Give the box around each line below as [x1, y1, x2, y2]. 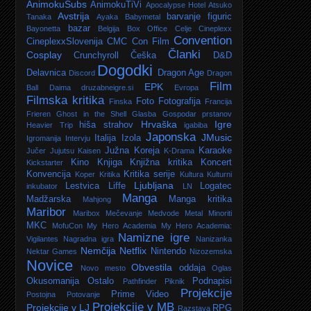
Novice [26, 256, 73, 274]
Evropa [174, 83, 199, 92]
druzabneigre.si [81, 83, 134, 92]
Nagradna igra [62, 234, 114, 243]
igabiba [184, 120, 208, 129]
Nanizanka [196, 234, 233, 243]
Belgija [98, 24, 119, 33]
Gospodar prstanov [162, 109, 233, 118]
